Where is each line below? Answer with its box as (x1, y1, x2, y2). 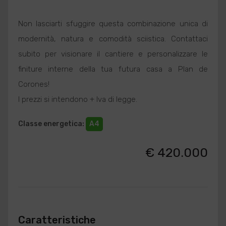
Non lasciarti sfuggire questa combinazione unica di (18, 19, 208, 28)
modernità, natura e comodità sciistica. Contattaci (18, 34, 208, 43)
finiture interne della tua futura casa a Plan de (18, 65, 208, 74)
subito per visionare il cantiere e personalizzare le (18, 49, 208, 59)
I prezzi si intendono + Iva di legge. (18, 95, 137, 104)
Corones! (18, 80, 49, 89)
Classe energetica (18, 120, 82, 128)
